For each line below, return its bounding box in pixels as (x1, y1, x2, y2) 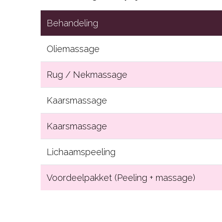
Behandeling (47, 17, 99, 28)
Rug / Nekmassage (47, 69, 128, 80)
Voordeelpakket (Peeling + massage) (47, 172, 196, 183)
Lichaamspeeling (47, 146, 116, 157)
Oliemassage (47, 43, 100, 54)
